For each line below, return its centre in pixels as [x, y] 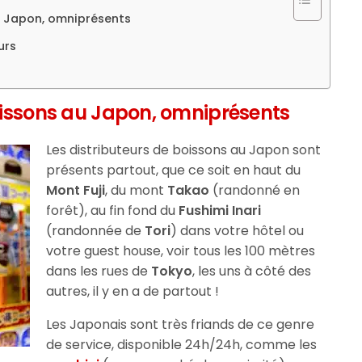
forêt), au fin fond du [113, 210]
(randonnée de [96, 230]
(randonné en [255, 190]
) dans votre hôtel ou [238, 230]
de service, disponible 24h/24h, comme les [182, 344]
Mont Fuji [76, 190]
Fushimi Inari [220, 210]
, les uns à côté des [252, 271]
